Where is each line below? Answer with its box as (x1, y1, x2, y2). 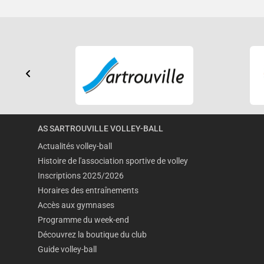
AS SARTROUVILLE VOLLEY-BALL (38, 124, 163, 134)
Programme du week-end (38, 215, 129, 226)
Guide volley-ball (38, 245, 97, 255)
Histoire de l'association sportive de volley (38, 156, 188, 167)
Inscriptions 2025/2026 (38, 171, 124, 181)
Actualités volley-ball (38, 141, 112, 152)
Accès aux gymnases (38, 200, 114, 211)
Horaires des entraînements (38, 186, 138, 196)
